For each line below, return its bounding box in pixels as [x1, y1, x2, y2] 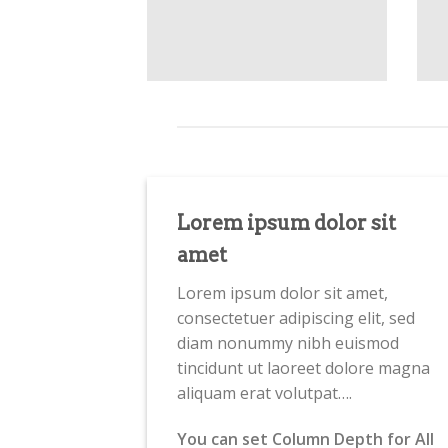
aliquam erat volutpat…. [177, 382, 352, 405]
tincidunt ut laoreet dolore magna [177, 357, 430, 380]
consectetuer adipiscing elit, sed [177, 307, 415, 330]
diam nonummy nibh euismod [177, 332, 399, 355]
